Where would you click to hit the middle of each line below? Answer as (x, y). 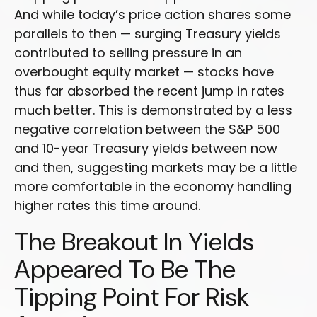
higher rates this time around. (107, 205)
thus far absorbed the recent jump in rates (149, 91)
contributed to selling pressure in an (128, 52)
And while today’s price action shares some (152, 14)
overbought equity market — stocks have (144, 71)
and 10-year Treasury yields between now (146, 148)
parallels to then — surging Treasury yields (148, 33)
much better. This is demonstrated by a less (153, 110)
